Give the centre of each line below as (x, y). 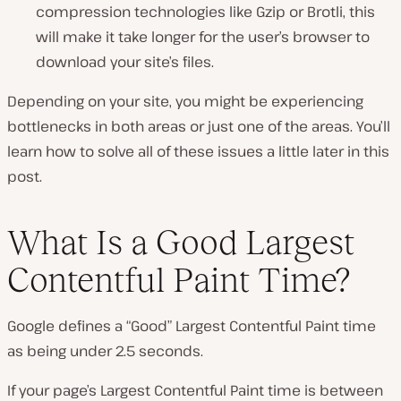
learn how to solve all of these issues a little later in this (198, 152)
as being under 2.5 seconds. (105, 350)
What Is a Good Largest (181, 242)
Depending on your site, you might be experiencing (185, 102)
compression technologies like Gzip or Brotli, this (205, 12)
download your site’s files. (125, 62)
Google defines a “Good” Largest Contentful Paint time (192, 325)
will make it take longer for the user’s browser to (203, 37)
